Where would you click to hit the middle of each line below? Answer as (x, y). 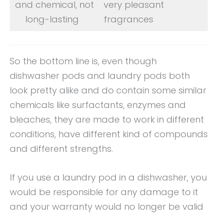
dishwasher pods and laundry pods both (100, 76)
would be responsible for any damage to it (104, 192)
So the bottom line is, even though (83, 61)
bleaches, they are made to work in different (107, 120)
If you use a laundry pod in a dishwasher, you (108, 177)
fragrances (128, 19)
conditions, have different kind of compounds (109, 134)
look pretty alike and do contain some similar (108, 91)
